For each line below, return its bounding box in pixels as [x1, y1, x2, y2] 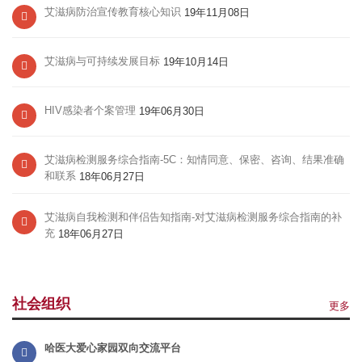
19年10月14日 [160, 55, 229, 68]
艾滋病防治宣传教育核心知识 [44, 5, 181, 18]
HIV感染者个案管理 [44, 103, 136, 116]
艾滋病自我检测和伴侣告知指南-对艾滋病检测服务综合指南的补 [44, 210, 342, 223]
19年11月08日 [181, 6, 250, 19]
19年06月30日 [136, 104, 204, 117]
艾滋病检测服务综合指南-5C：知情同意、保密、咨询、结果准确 [44, 153, 344, 166]
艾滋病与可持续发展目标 [44, 54, 160, 67]
